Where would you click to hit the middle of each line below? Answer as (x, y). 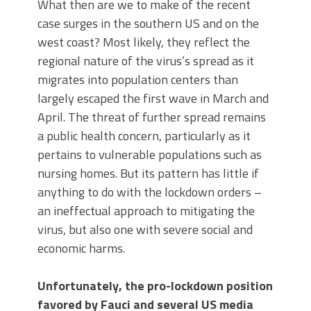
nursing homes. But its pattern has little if (148, 173)
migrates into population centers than (138, 79)
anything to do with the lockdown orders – (150, 192)
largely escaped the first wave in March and (153, 98)
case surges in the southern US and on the (148, 23)
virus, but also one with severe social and (145, 229)
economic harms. (81, 248)
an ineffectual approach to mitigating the (146, 210)
